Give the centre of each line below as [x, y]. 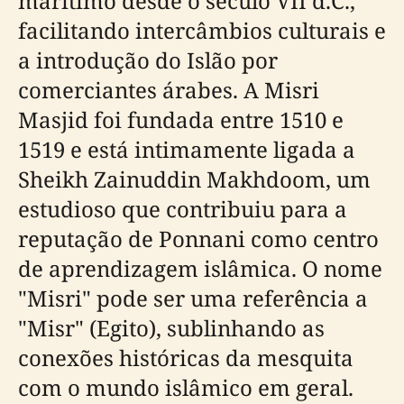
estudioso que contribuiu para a [183, 208]
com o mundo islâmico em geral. [186, 387]
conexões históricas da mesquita [186, 357]
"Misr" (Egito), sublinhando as [171, 327]
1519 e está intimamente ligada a [187, 149]
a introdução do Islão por [148, 60]
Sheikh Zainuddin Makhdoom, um [194, 179]
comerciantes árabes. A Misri [169, 89]
